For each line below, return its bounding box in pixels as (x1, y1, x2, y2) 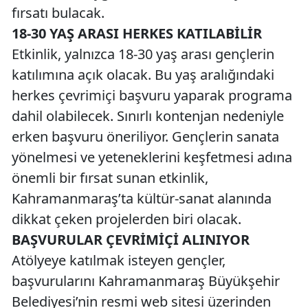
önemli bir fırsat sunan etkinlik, (12, 168, 208, 188)
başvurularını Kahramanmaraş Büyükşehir (12, 272, 280, 291)
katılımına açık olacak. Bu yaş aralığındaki (12, 65, 274, 85)
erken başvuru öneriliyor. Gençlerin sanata (12, 127, 279, 146)
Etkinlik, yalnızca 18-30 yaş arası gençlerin (12, 45, 274, 64)
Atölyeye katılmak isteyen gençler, (12, 251, 225, 270)
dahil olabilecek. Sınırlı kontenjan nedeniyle (12, 107, 284, 126)
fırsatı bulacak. (12, 3, 104, 23)
